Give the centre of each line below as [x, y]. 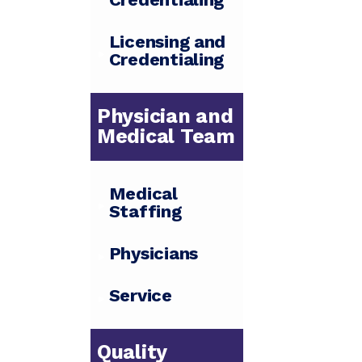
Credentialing [166, 60]
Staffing [145, 212]
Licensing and [167, 42]
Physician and [165, 116]
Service [140, 296]
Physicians [154, 254]
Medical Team [166, 137]
